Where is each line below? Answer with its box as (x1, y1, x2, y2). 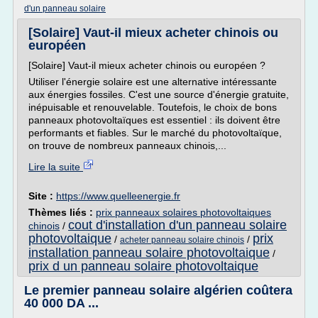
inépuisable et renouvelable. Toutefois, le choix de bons (28, 102, 277, 113)
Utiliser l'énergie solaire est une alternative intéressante (28, 76, 277, 87)
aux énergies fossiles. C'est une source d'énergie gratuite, (28, 89, 289, 100)
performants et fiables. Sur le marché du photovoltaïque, (28, 127, 282, 138)
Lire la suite (28, 161, 83, 172)
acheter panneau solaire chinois (120, 235, 244, 245)
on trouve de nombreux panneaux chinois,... (28, 140, 226, 151)
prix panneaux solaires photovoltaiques (96, 207, 271, 218)
